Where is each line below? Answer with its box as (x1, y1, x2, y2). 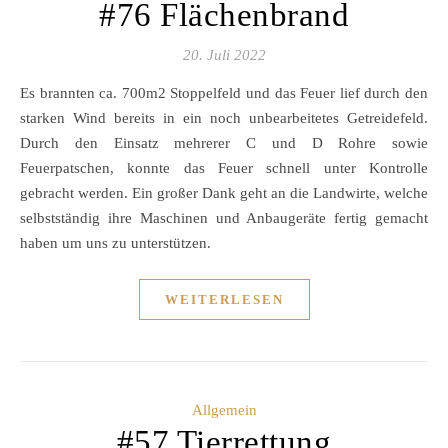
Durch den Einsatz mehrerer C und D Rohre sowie (20, 135, 428, 151)
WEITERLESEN (164, 292, 284, 307)
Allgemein (191, 402, 257, 418)
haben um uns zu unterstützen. (20, 235, 211, 251)
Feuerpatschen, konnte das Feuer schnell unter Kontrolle (20, 160, 428, 176)
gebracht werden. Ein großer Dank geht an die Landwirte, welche (20, 185, 428, 201)
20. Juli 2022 (182, 47, 266, 63)
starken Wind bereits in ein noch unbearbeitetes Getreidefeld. (20, 110, 428, 126)
